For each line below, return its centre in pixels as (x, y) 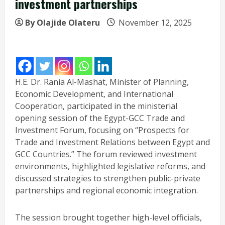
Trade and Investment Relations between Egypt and (113, 142)
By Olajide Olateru (63, 22)
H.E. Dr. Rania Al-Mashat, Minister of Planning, (102, 82)
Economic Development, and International (94, 94)
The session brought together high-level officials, (108, 217)
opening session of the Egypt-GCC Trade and (100, 118)
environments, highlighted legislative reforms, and (110, 166)
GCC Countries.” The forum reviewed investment (106, 154)
